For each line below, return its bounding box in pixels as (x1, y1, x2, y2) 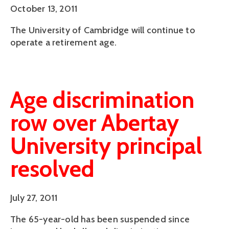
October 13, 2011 (10, 3, 78, 14)
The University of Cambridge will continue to (10, 24, 195, 36)
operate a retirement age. (10, 36, 117, 48)
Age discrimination (10, 85, 194, 113)
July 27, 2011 (10, 192, 58, 204)
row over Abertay (10, 108, 179, 136)
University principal (10, 131, 202, 159)
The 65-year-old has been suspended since (10, 214, 190, 225)
